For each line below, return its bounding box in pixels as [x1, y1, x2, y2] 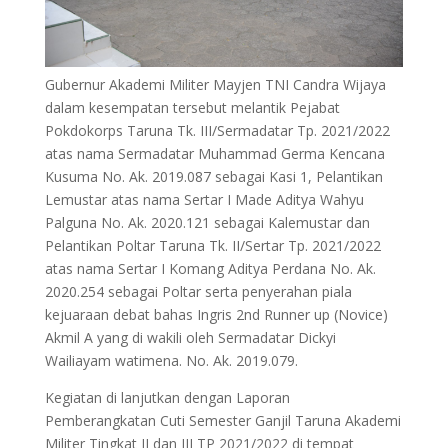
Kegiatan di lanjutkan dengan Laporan [44, 387, 290, 407]
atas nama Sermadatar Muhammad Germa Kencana [44, 143, 385, 163]
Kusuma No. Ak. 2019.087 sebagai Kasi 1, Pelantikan [44, 166, 383, 186]
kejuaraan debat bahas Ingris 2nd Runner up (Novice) [44, 304, 388, 324]
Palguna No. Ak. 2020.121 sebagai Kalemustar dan [44, 212, 370, 232]
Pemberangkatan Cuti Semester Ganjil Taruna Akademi [44, 410, 401, 430]
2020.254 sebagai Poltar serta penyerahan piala [44, 281, 352, 301]
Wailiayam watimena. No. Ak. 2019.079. [44, 350, 298, 370]
